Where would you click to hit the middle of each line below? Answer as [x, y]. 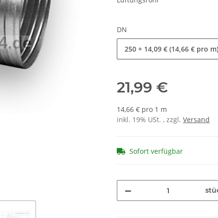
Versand [196, 120]
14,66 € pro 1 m [142, 109]
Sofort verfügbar [156, 151]
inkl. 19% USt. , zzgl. [150, 120]
